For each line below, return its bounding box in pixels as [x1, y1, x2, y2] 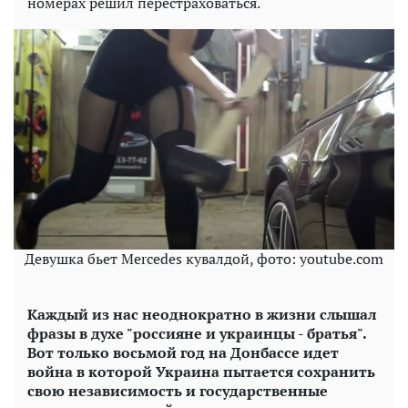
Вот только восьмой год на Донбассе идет [27, 342, 339, 363]
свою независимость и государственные [27, 381, 328, 402]
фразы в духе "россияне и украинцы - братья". [27, 323, 366, 344]
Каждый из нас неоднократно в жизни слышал [27, 304, 376, 325]
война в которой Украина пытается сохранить [27, 362, 375, 382]
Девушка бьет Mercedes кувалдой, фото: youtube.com [25, 249, 383, 270]
